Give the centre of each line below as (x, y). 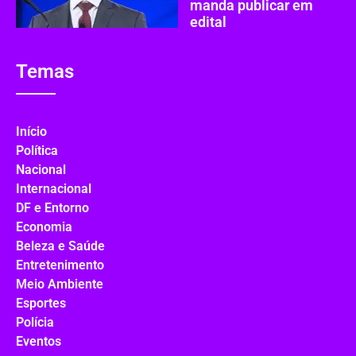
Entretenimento (60, 265)
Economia (44, 226)
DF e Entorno (52, 207)
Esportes (41, 303)
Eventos (39, 341)
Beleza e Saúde (60, 246)
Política (37, 150)
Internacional (54, 188)
